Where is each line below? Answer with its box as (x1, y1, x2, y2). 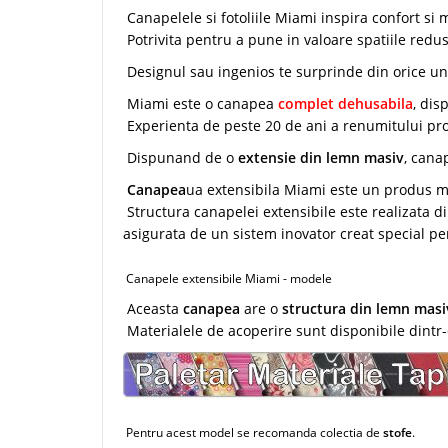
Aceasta (123, 299, 183, 319)
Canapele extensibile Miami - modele (123, 270, 332, 288)
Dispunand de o (123, 148, 238, 168)
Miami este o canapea (123, 94, 278, 114)
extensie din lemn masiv (238, 148, 404, 168)
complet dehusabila (278, 94, 413, 114)
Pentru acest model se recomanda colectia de (123, 424, 383, 442)
